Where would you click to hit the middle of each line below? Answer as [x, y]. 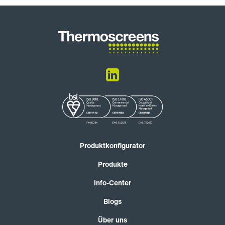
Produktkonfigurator [113, 145]
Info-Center [113, 182]
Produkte [113, 164]
